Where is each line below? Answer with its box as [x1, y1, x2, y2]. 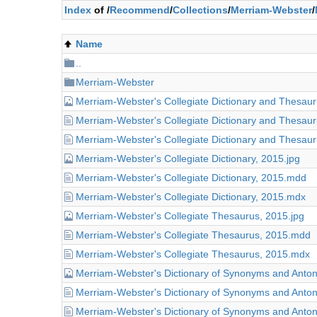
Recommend [110, 4, 170, 16]
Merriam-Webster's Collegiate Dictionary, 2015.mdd [76, 172, 306, 183]
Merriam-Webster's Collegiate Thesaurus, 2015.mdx [76, 248, 310, 260]
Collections [173, 4, 228, 16]
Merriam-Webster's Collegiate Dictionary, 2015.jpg [76, 153, 300, 164]
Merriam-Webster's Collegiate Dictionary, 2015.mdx [76, 191, 306, 202]
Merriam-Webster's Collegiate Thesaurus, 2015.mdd [76, 229, 311, 241]
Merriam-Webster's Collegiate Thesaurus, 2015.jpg [76, 210, 304, 221]
